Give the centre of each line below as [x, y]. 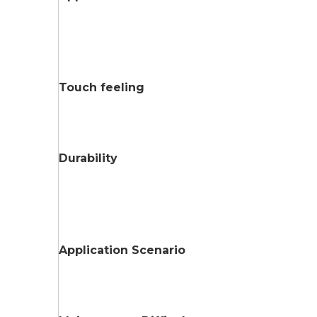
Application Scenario [122, 250]
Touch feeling [102, 87]
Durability [88, 158]
